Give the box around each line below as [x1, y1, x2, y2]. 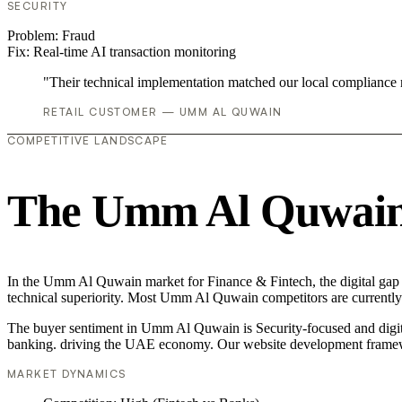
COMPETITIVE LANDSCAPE [7, 134, 169, 148]
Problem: [7, 28, 62, 44]
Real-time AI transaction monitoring [33, 44, 236, 60]
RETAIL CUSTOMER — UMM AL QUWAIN [43, 105, 283, 119]
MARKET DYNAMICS [7, 366, 127, 380]
